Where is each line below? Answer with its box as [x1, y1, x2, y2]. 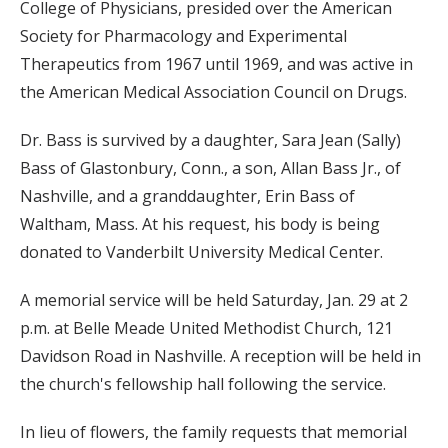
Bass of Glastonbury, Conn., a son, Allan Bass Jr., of [20, 156, 401, 179]
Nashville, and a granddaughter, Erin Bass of [20, 184, 355, 207]
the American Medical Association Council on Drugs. [20, 80, 407, 103]
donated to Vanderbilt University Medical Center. [20, 240, 383, 263]
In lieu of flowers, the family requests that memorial [20, 420, 407, 443]
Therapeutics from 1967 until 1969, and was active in [20, 52, 413, 75]
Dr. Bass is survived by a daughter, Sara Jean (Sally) [20, 128, 401, 151]
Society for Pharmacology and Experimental [20, 24, 347, 47]
